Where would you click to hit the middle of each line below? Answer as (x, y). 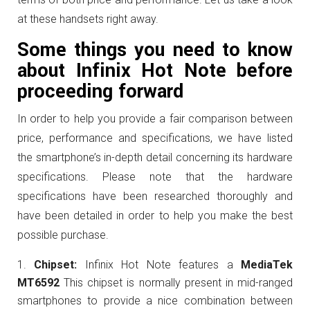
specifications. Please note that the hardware (155, 177)
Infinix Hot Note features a (163, 265)
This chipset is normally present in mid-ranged (176, 283)
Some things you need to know (155, 50)
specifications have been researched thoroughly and (155, 196)
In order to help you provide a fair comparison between (155, 119)
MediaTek (267, 265)
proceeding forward (100, 92)
